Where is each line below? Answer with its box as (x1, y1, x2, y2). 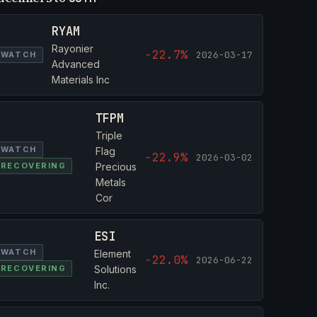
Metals (96, 176, 127, 188)
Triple (96, 129, 123, 142)
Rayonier (51, 42, 93, 54)
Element (94, 248, 132, 260)
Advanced (51, 58, 100, 70)
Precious (96, 161, 137, 173)
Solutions (94, 263, 137, 275)
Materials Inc (51, 74, 110, 86)
